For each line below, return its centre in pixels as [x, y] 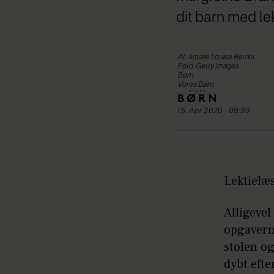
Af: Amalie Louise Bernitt [217, 57]
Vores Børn [196, 85]
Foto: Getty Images [209, 66]
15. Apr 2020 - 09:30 [215, 111]
